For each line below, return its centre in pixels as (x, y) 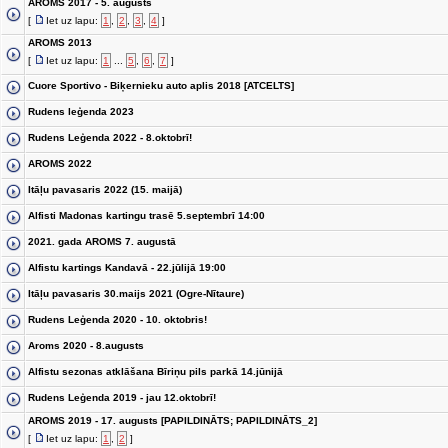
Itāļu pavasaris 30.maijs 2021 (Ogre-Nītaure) (136, 293)
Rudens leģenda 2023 (81, 111)
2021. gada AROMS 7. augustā (102, 241)
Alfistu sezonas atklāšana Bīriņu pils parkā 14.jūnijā (155, 371)
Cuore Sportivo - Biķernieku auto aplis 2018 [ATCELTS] (161, 85)
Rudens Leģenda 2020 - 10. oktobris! (117, 319)
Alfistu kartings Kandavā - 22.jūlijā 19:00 (127, 267)
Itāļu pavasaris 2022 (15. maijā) (105, 189)
